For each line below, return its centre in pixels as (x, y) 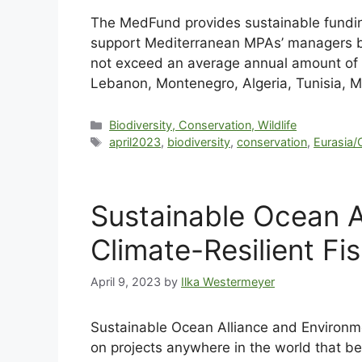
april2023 (135, 142)
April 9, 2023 (126, 281)
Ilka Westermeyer (228, 281)
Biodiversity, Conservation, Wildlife (203, 125)
